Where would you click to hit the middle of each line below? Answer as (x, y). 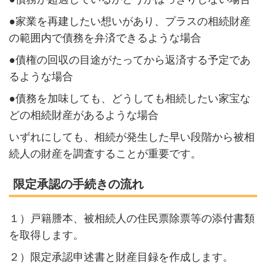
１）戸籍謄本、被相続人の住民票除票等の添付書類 (132, 219)
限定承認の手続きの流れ (78, 184)
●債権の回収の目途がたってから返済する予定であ (129, 60)
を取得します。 (46, 235)
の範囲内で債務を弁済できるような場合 (105, 38)
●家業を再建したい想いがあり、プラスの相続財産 (129, 22)
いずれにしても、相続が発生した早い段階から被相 (132, 137)
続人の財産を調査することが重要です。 (105, 153)
